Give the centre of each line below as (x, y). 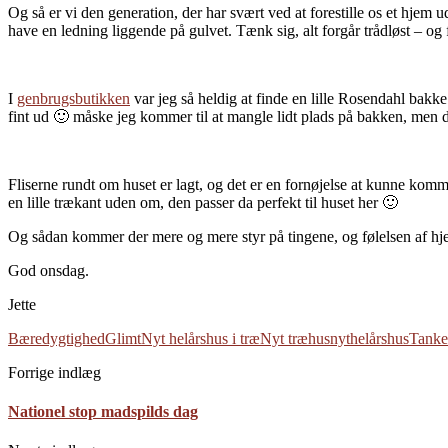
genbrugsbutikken (73, 98)
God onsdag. (48, 270)
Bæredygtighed (56, 338)
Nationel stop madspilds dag (103, 412)
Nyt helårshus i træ (200, 338)
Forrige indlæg (54, 372)
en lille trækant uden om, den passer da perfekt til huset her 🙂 (203, 202)
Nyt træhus (295, 338)
